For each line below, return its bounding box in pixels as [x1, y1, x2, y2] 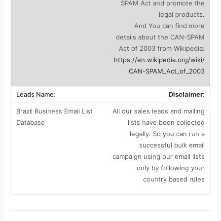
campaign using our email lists [112, 152, 205, 160]
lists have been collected [127, 118, 205, 126]
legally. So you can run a [129, 129, 205, 138]
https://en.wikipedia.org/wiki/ [113, 55, 205, 64]
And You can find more [134, 21, 205, 30]
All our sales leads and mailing [112, 107, 205, 115]
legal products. [158, 10, 205, 18]
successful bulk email [139, 141, 205, 149]
